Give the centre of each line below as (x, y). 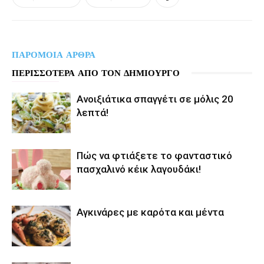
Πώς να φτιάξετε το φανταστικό (154, 155)
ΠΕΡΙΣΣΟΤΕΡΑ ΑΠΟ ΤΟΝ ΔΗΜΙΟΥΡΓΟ (96, 73)
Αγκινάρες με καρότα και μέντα (150, 212)
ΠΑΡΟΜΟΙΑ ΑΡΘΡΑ (54, 55)
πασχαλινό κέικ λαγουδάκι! (139, 169)
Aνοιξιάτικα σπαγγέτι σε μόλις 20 (155, 99)
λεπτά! (93, 112)
